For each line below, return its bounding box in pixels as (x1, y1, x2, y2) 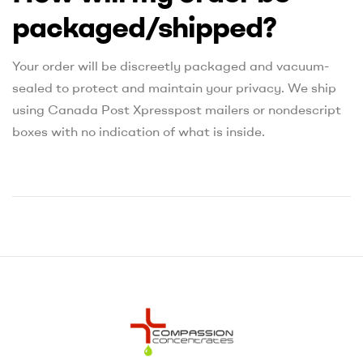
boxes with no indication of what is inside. (12, 123, 265, 140)
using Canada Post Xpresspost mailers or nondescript (12, 101, 341, 118)
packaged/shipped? (12, 7, 276, 46)
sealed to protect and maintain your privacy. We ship (12, 79, 336, 96)
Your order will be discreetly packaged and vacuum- (12, 58, 329, 75)
